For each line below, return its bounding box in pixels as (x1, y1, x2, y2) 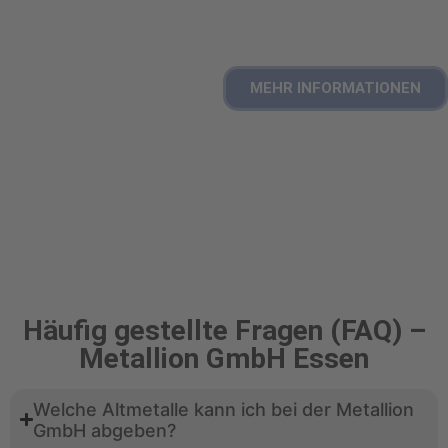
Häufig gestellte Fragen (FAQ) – (22, 313, 426, 347)
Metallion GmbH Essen (79, 341, 369, 375)
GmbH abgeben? (33, 419, 177, 441)
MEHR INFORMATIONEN (250, 78, 421, 97)
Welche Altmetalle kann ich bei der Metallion (33, 398, 415, 420)
